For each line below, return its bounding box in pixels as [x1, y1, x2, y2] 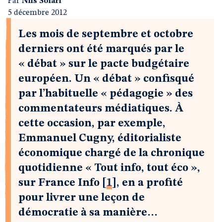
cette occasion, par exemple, [18, 118, 166, 129]
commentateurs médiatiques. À [18, 103, 183, 114]
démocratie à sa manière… [18, 207, 158, 218]
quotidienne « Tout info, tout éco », [18, 163, 200, 173]
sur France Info [18, 177, 100, 188]
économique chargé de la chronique [18, 148, 205, 159]
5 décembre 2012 [8, 9, 67, 17]
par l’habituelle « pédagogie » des [18, 88, 193, 99]
